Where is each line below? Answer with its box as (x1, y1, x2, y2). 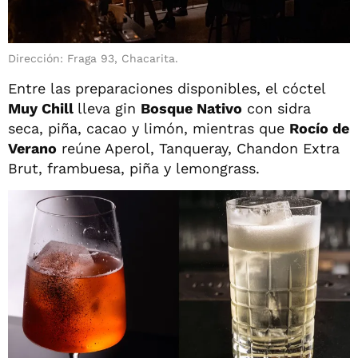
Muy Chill (8, 100, 78, 117)
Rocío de (289, 120, 349, 137)
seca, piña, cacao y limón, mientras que (8, 120, 289, 137)
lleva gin (78, 100, 141, 117)
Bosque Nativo (141, 100, 242, 117)
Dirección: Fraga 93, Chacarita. (8, 52, 178, 66)
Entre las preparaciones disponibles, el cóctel (8, 80, 326, 97)
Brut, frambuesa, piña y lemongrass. (8, 160, 260, 177)
